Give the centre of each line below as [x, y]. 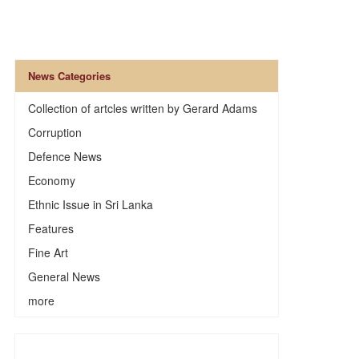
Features [50, 228]
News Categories [69, 76]
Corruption [54, 132]
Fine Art [48, 252]
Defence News [65, 156]
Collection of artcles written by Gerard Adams [142, 108]
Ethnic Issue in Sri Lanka [90, 204]
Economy [51, 180]
